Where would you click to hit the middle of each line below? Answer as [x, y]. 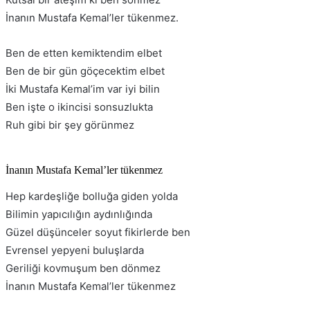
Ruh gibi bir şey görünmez [70, 125]
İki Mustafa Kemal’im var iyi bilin [83, 89]
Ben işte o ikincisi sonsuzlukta [79, 107]
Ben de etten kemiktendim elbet [84, 53]
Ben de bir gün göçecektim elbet [85, 71]
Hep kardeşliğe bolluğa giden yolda [92, 197]
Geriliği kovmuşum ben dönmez [83, 268]
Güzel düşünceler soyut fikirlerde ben [98, 232]
